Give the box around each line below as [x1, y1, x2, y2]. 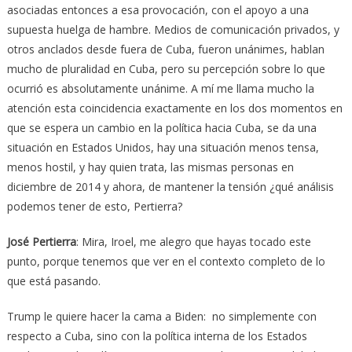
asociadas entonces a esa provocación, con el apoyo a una [6, 2, 309, 18]
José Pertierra [6, 234, 76, 250]
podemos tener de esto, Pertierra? [6, 199, 182, 214]
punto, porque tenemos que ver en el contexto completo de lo [6, 254, 325, 269]
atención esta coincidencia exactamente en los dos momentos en [6, 101, 343, 116]
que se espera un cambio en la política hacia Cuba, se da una [6, 120, 317, 136]
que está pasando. [6, 273, 101, 289]
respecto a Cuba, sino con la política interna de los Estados [6, 328, 307, 344]
